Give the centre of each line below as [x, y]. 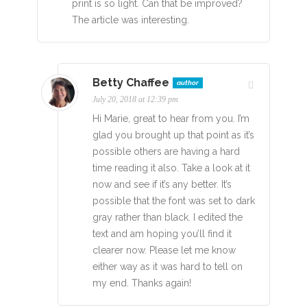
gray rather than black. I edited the [168, 217]
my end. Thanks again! [142, 283]
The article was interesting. [131, 20]
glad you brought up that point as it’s [173, 135]
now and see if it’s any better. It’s [162, 184]
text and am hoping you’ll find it [162, 233]
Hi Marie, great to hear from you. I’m [171, 118]
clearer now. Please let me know [164, 250]
